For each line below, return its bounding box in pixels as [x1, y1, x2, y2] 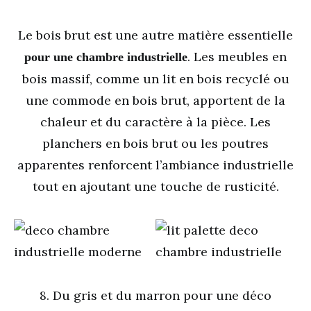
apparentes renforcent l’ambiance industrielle [17, 157, 294, 173]
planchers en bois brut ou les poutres [42, 135, 269, 151]
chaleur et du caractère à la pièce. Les [40, 114, 271, 130]
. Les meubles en [187, 49, 287, 65]
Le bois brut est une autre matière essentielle [18, 27, 293, 43]
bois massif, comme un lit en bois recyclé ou [22, 71, 289, 87]
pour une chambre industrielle [24, 50, 187, 64]
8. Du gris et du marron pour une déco [40, 287, 271, 303]
